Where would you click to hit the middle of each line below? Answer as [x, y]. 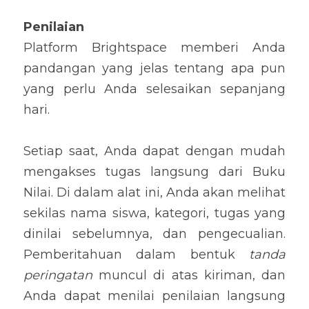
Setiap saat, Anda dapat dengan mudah [154, 151]
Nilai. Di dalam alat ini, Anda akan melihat [154, 192]
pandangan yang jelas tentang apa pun [154, 68]
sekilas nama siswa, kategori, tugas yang [154, 213]
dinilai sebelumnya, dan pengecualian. [154, 234]
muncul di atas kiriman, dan [189, 275]
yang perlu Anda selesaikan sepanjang [154, 89]
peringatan [58, 275]
